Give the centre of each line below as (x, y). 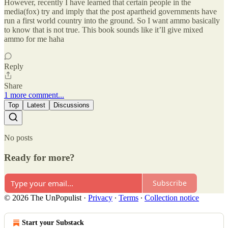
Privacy (100, 197)
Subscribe (170, 183)
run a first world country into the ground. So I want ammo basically (112, 21)
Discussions (72, 105)
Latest (36, 105)
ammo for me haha (34, 39)
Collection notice (172, 197)
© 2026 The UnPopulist (43, 197)
